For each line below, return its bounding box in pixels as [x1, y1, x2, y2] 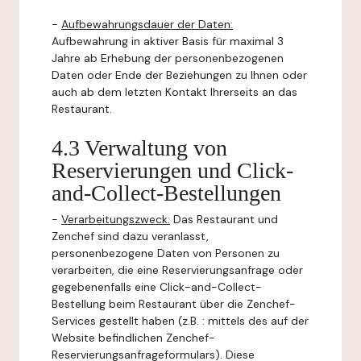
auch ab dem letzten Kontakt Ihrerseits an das [52, 85, 297, 99]
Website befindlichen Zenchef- [52, 330, 215, 345]
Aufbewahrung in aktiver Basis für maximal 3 [52, 34, 284, 48]
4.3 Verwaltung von [52, 135, 227, 160]
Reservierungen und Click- [52, 158, 293, 183]
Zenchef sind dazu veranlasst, [52, 229, 209, 243]
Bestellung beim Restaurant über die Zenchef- [52, 297, 296, 311]
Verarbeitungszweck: [61, 212, 170, 226]
